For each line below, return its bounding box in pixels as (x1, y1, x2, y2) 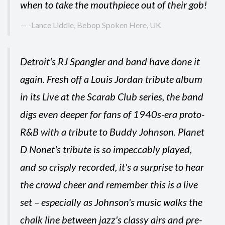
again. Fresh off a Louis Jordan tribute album (20, 73, 202, 85)
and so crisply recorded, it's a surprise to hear (20, 161, 204, 173)
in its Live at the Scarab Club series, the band (20, 90, 203, 103)
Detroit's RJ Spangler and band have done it (20, 55, 200, 68)
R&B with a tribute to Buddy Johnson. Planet (20, 126, 204, 138)
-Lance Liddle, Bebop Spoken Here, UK (28, 20, 161, 30)
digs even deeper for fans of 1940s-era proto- (20, 108, 204, 121)
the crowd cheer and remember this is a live (20, 178, 198, 191)
